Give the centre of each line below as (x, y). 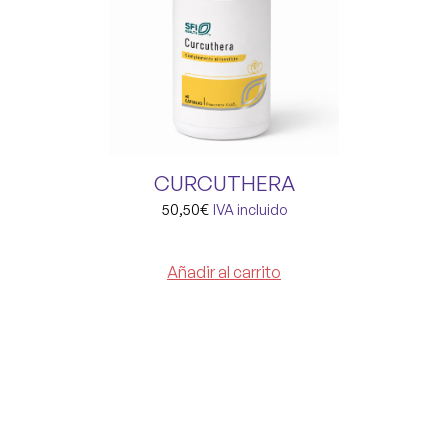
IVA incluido (249, 208)
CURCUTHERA (224, 182)
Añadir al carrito (224, 272)
